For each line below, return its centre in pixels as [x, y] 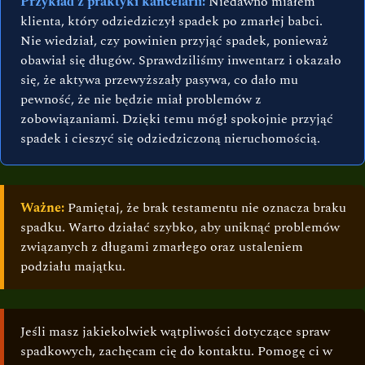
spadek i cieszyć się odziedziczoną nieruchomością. [170, 139]
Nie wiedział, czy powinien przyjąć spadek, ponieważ [174, 41]
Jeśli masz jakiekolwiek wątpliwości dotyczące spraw [175, 332]
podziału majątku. [73, 267]
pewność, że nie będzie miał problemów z [141, 100]
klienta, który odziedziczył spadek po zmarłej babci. [172, 22]
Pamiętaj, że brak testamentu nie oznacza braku [205, 208]
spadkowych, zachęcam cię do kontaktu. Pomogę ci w [176, 352]
